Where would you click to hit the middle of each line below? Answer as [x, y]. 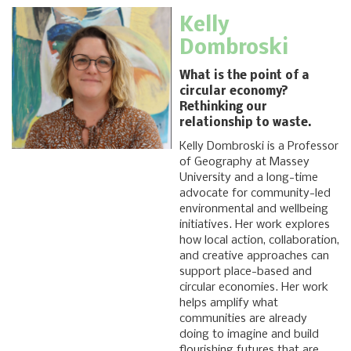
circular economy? [234, 92]
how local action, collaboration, [259, 241]
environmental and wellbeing [254, 210]
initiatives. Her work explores [255, 225]
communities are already [243, 319]
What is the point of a [244, 76]
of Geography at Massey [244, 163]
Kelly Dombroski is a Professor [259, 147]
